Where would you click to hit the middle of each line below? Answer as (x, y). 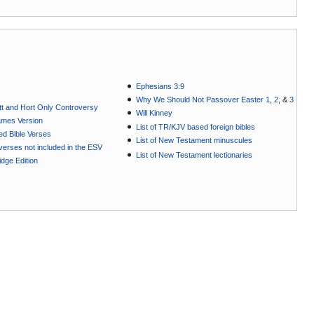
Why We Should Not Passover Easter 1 (203, 100)
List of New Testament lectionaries (194, 155)
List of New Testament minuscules (194, 140)
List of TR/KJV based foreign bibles (196, 127)
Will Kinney (155, 113)
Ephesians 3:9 (161, 87)
